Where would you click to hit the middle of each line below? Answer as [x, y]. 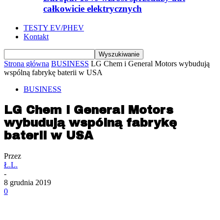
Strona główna [27, 64]
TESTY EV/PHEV [54, 28]
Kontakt [36, 37]
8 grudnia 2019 [27, 182]
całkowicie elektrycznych [93, 9]
